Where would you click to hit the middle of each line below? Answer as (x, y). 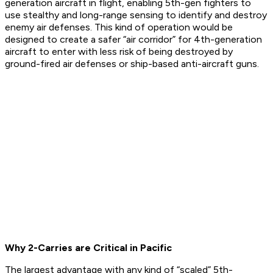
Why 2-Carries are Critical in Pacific (88, 248)
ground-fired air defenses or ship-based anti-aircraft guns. (132, 64)
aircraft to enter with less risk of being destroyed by (119, 52)
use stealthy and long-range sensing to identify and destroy (136, 15)
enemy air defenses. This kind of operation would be (119, 27)
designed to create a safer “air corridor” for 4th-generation (133, 40)
